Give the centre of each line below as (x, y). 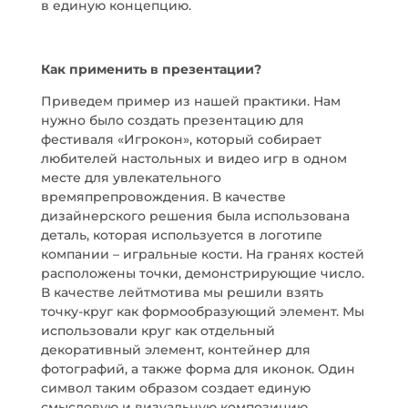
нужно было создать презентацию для (172, 120)
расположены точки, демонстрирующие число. (202, 273)
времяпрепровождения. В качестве (163, 197)
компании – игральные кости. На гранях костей (202, 254)
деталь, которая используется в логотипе (181, 235)
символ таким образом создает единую (175, 388)
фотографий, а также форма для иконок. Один (198, 369)
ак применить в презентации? (155, 69)
